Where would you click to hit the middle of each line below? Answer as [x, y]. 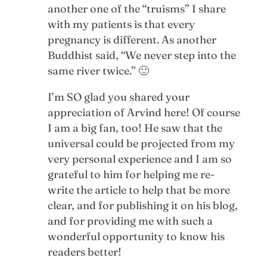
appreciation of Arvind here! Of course [144, 112]
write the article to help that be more [139, 190]
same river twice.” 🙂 [98, 70]
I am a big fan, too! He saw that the [135, 128]
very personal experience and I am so [139, 159]
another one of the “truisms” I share [136, 8]
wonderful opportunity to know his [136, 236]
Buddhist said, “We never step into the [142, 55]
